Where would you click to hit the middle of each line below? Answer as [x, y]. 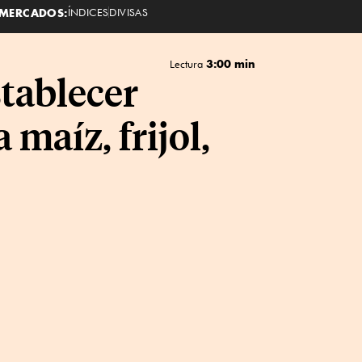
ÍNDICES [88, 12]
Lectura [187, 64]
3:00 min [230, 63]
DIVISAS [129, 12]
